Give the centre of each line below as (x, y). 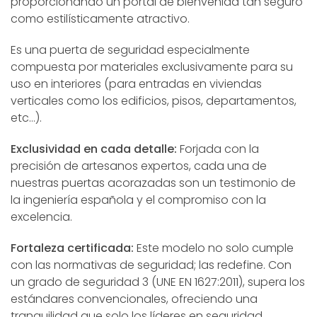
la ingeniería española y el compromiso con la (138, 200)
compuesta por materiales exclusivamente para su (152, 67)
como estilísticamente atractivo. (100, 18)
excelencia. (43, 217)
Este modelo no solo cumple (214, 248)
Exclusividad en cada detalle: (94, 149)
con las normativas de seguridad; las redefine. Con (151, 265)
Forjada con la (218, 149)
